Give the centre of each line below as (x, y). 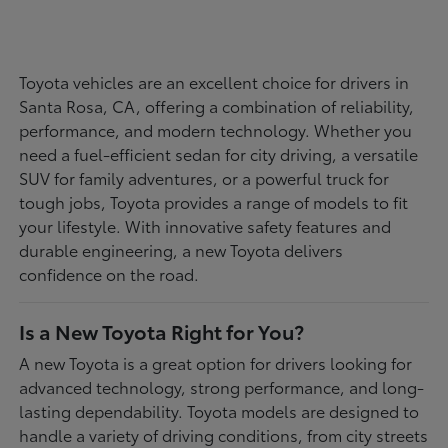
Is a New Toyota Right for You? (162, 330)
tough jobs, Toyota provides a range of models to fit (214, 201)
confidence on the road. (109, 273)
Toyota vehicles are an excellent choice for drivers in (214, 81)
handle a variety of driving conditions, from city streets (224, 434)
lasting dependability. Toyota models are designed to (219, 410)
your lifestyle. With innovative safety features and (205, 225)
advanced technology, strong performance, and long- (222, 386)
